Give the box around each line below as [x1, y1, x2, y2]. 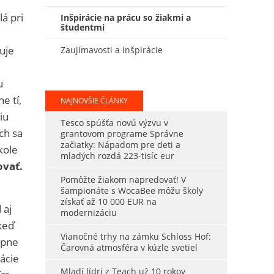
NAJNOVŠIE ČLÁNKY [60, 95, 128, 106]
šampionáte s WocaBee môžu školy [60, 185, 203, 196]
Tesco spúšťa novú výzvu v [60, 117, 168, 128]
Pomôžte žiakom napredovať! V [60, 174, 186, 185]
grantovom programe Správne [60, 128, 183, 139]
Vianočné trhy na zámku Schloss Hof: [60, 231, 211, 242]
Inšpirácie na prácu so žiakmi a [60, 12, 191, 23]
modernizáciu [60, 207, 117, 218]
